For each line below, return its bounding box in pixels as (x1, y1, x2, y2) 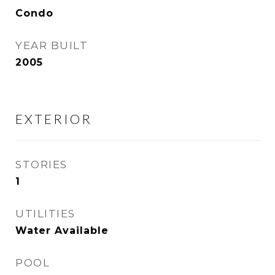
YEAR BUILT (15, 39, 88, 52)
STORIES (15, 158, 68, 171)
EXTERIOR (15, 111, 92, 126)
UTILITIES (15, 207, 76, 220)
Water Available (15, 225, 109, 236)
